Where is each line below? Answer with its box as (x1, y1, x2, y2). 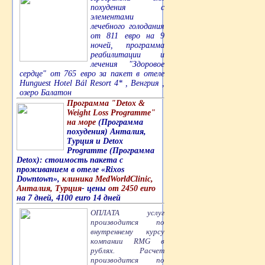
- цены (82, 183, 108, 193)
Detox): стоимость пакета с (17, 155, 123, 164)
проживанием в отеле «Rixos (17, 164, 124, 174)
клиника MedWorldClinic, (62, 174, 153, 183)
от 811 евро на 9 (91, 31, 164, 40)
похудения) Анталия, (67, 127, 146, 136)
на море (67, 117, 98, 127)
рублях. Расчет (91, 245, 164, 255)
